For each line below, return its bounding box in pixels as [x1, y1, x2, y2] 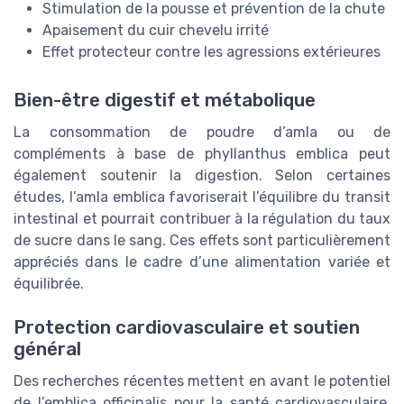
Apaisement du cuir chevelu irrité [42, 21, 269, 39]
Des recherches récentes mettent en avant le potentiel [14, 372, 390, 390]
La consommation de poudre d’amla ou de [14, 123, 390, 141]
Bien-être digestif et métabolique [14, 88, 316, 111]
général [14, 338, 81, 361]
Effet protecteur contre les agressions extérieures [42, 42, 381, 60]
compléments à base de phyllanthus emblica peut [14, 144, 390, 162]
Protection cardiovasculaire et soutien [14, 317, 360, 339]
